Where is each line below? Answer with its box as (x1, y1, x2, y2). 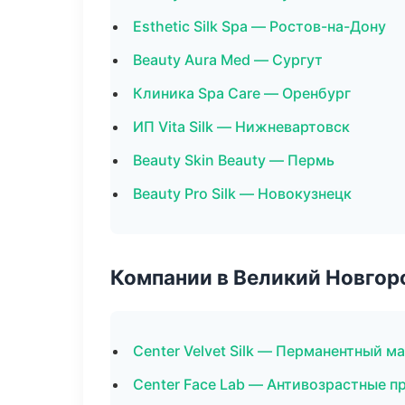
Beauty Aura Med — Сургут (133, 51, 323, 69)
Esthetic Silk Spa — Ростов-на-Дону (133, 17, 386, 35)
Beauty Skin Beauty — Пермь (133, 151, 334, 169)
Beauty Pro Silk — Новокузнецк (133, 184, 352, 202)
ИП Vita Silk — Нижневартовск (133, 118, 350, 136)
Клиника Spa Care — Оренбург (133, 84, 351, 102)
